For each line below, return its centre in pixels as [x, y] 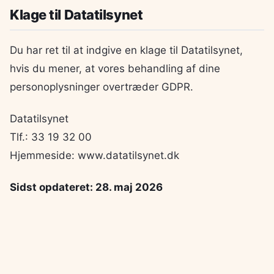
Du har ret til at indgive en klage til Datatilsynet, [126, 50]
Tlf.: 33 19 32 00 [51, 137]
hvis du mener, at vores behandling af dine [115, 68]
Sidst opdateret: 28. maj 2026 [86, 187]
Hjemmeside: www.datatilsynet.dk [94, 155]
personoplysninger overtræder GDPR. [102, 87]
